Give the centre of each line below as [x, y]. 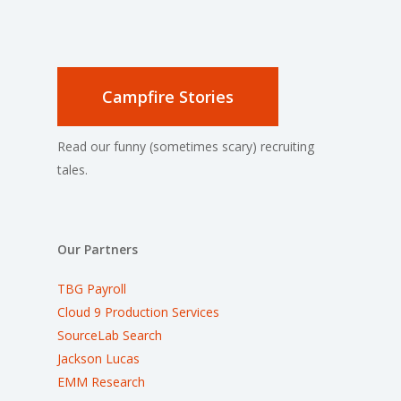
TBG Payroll [92, 289]
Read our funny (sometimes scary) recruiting [186, 146]
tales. [73, 170]
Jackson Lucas [98, 358]
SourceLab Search [111, 335]
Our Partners [98, 249]
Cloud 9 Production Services [138, 312]
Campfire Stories [168, 97]
